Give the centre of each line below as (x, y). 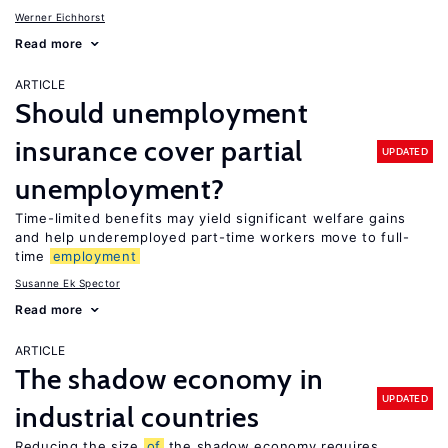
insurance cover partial (159, 151)
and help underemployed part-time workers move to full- (212, 237)
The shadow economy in (169, 379)
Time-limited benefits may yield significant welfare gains (210, 218)
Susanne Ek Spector (67, 283)
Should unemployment (162, 113)
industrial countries (137, 417)
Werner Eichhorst (60, 17)
